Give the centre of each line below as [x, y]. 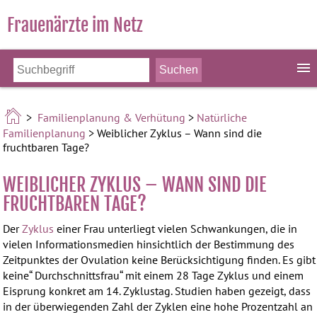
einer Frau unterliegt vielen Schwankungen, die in [176, 229]
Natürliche [222, 117]
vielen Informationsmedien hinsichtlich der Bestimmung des [149, 244]
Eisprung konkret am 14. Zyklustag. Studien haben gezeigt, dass [157, 291]
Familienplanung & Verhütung [112, 117]
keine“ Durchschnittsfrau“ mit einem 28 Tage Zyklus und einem [154, 275]
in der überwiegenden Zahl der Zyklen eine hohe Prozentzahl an [158, 306]
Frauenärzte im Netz [75, 25]
